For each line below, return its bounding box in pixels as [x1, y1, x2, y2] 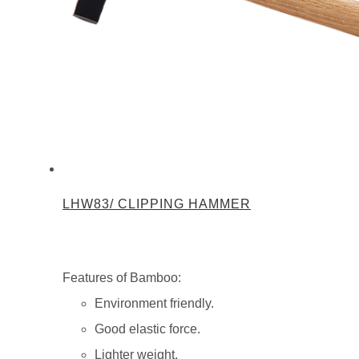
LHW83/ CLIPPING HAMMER [63, 197, 251, 212]
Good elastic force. [95, 322, 200, 337]
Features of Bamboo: [63, 271, 181, 285]
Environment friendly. [95, 296, 214, 311]
